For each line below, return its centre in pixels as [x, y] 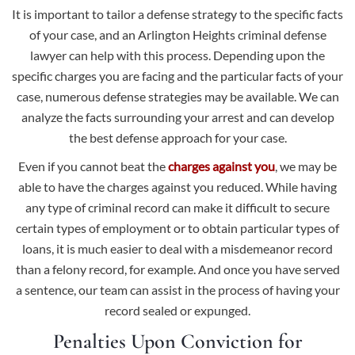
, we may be [306, 166]
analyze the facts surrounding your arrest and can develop [177, 117]
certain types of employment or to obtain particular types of [177, 228]
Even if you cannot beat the [93, 166]
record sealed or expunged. [177, 310]
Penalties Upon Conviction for [177, 341]
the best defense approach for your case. [177, 137]
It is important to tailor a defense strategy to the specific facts [177, 14]
